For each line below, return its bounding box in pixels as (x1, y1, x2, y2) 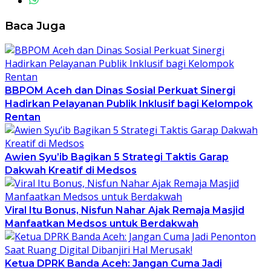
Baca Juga (5, 18, 65, 33)
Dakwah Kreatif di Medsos (5, 165, 137, 177)
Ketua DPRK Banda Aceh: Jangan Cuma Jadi (5, 258, 222, 270)
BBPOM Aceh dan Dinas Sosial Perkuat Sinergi (5, 85, 235, 97)
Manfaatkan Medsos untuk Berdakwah (5, 218, 198, 230)
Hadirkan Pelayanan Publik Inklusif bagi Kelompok (5, 98, 253, 110)
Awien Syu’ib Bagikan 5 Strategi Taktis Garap (5, 151, 229, 163)
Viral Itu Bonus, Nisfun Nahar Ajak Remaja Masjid (5, 204, 244, 217)
